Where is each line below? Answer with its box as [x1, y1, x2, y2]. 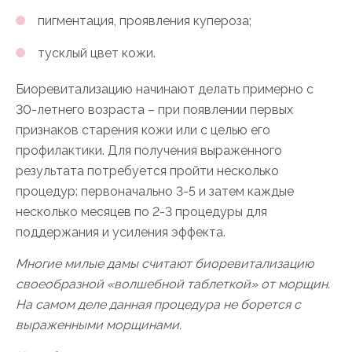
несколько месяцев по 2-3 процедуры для [16, 204, 267, 219]
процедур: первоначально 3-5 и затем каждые [16, 184, 294, 199]
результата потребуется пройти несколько [16, 163, 279, 178]
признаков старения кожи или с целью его [16, 123, 270, 137]
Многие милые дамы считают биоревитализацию [16, 256, 313, 271]
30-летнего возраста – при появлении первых [16, 102, 293, 117]
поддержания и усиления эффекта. [16, 225, 225, 240]
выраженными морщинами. [16, 317, 181, 332]
